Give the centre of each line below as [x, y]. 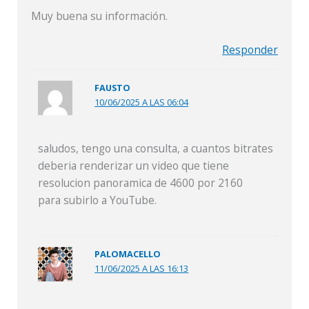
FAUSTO [113, 87]
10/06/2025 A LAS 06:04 [142, 102]
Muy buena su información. [99, 16]
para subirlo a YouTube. [98, 200]
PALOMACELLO [128, 254]
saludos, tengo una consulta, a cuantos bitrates [156, 148]
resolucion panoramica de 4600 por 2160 [141, 182]
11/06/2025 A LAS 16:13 [142, 268]
